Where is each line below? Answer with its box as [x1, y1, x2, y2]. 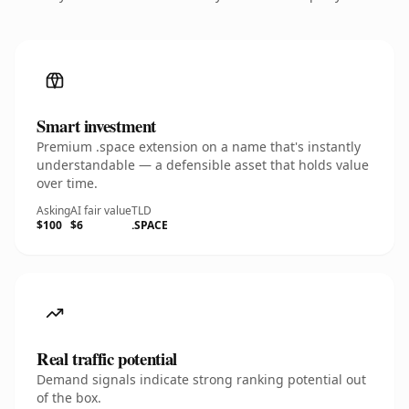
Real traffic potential [37, 346, 177, 371]
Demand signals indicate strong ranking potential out [37, 371, 366, 388]
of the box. [37, 389, 101, 406]
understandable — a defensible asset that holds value [37, 156, 369, 173]
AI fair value [70, 203, 131, 218]
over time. [37, 174, 98, 192]
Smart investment [37, 113, 157, 138]
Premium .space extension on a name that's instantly [37, 138, 361, 155]
